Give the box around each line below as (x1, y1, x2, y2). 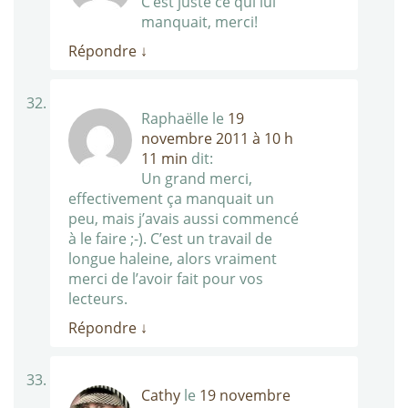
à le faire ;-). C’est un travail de (68, 229, 272, 250)
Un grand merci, (141, 168, 252, 189)
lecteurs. (68, 289, 127, 310)
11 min (141, 148, 188, 169)
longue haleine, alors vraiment (68, 249, 277, 270)
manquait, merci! (141, 12, 258, 33)
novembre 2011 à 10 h (141, 128, 293, 149)
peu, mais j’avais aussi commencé (68, 209, 299, 229)
